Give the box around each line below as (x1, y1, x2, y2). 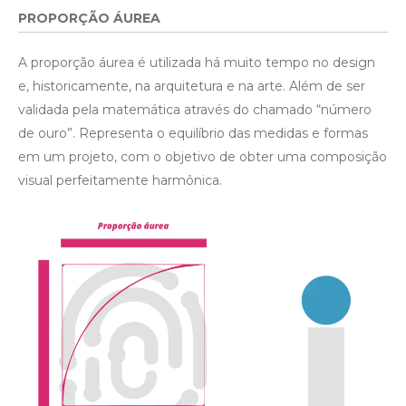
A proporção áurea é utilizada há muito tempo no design (18, 54, 375, 72)
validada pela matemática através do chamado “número (18, 101, 372, 119)
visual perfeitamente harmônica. (18, 172, 222, 189)
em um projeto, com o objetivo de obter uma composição (18, 149, 387, 166)
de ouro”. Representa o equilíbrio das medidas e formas (18, 125, 368, 142)
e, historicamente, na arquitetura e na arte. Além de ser (18, 78, 365, 95)
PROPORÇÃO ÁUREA (18, 10, 160, 27)
